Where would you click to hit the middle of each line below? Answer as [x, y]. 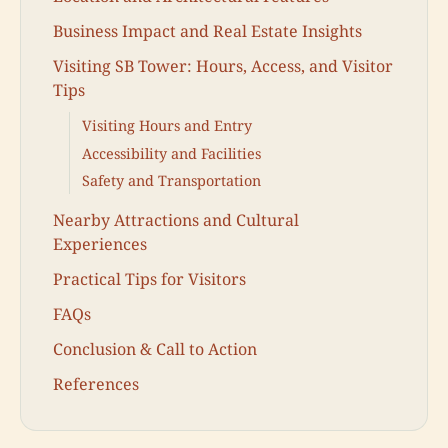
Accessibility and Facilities [171, 153]
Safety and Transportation [171, 180]
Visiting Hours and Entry [167, 126]
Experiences [100, 243]
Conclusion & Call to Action [155, 349]
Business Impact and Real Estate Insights [207, 31]
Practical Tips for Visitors [149, 278]
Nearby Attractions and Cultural [176, 219]
